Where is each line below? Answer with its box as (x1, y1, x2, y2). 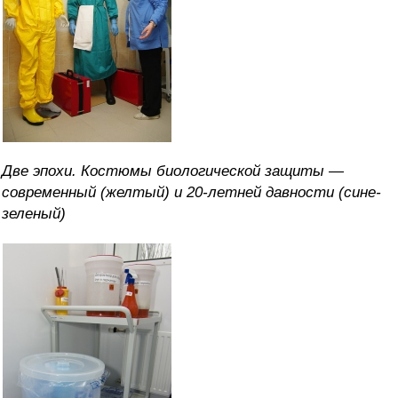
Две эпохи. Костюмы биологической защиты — (2, 163, 344, 180)
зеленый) (2, 205, 66, 223)
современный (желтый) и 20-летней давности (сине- (2, 184, 381, 202)
